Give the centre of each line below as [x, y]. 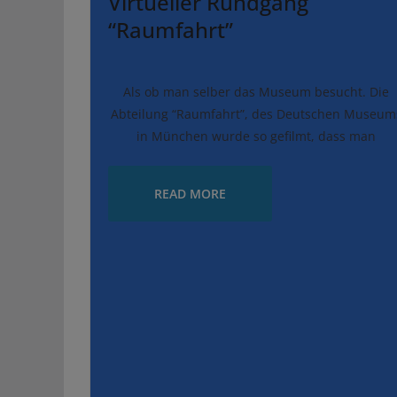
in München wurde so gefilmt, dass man [256, 136]
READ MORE [190, 194]
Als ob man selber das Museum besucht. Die [256, 92]
